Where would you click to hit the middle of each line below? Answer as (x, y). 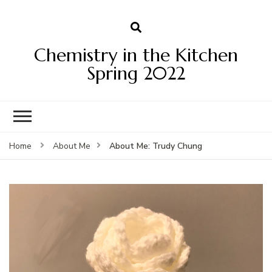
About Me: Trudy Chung (156, 146)
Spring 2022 (136, 73)
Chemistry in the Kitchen (136, 55)
